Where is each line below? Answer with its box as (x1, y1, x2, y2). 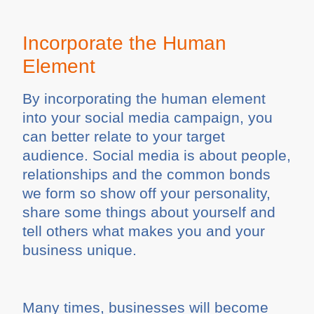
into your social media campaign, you (22, 109, 273, 125)
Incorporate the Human (22, 32, 227, 54)
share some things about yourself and (22, 203, 276, 220)
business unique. (22, 241, 137, 258)
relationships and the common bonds (22, 165, 271, 182)
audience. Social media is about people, (22, 146, 292, 163)
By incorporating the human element (22, 90, 266, 107)
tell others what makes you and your (22, 222, 266, 239)
